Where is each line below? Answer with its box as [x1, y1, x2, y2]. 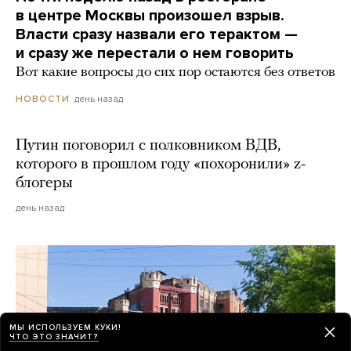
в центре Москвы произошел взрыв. [16, 5, 284, 25]
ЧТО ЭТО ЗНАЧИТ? [9, 331, 99, 342]
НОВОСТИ [16, 92, 70, 104]
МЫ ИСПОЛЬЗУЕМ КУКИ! [9, 322, 121, 332]
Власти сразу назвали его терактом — [16, 24, 298, 44]
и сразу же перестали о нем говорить [16, 43, 294, 63]
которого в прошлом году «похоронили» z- [16, 156, 306, 172]
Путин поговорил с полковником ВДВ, [16, 137, 280, 154]
